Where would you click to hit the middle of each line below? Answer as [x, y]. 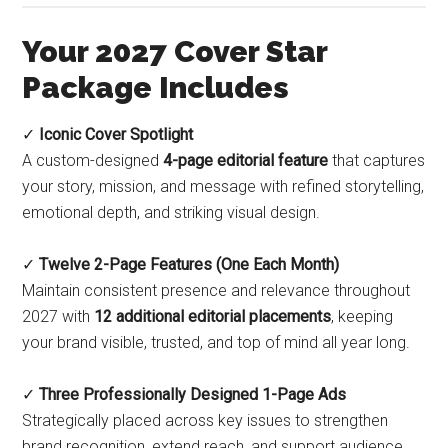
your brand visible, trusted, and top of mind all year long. [216, 343]
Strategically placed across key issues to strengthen [205, 421]
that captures [377, 161]
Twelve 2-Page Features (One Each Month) [189, 265]
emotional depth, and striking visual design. [171, 213]
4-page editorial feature [246, 161]
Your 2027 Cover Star [175, 52]
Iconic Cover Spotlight [116, 135]
